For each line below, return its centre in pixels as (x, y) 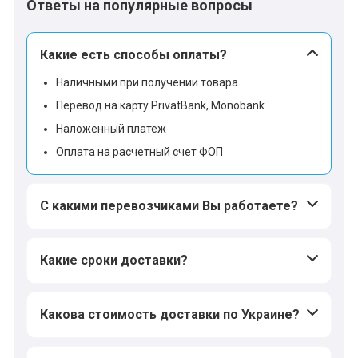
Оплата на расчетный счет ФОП (139, 151)
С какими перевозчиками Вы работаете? (169, 205)
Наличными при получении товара (147, 82)
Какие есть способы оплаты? (133, 54)
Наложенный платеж (111, 128)
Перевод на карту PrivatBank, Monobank (160, 105)
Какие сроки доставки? (114, 260)
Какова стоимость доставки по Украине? (170, 314)
